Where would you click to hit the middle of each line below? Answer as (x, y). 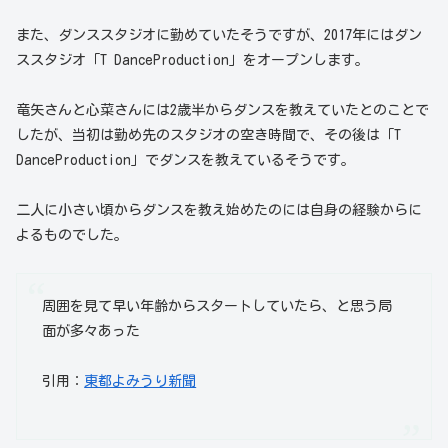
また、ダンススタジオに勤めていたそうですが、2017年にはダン (219, 34)
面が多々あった (91, 330)
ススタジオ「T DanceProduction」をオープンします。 (192, 59)
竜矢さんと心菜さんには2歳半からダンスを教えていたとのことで (222, 110)
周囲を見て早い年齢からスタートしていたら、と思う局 (217, 305)
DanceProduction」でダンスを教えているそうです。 (185, 160)
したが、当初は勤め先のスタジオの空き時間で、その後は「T (208, 135)
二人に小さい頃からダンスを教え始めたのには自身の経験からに (219, 210)
